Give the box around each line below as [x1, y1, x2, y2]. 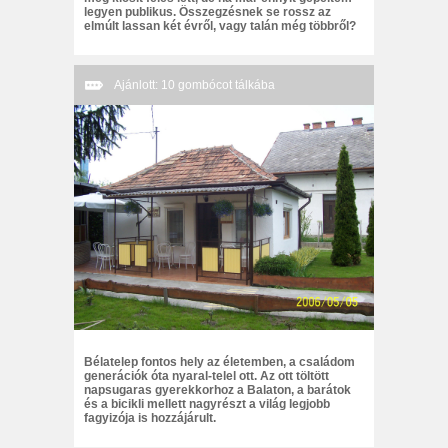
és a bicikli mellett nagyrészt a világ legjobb [84, 397, 330, 411]
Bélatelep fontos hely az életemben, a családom [84, 355, 355, 369]
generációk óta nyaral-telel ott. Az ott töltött [84, 369, 329, 383]
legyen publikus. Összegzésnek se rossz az [84, 5, 331, 19]
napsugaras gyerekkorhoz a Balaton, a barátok [84, 383, 351, 397]
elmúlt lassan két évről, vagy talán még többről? [84, 19, 356, 33]
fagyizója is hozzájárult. [84, 411, 216, 425]
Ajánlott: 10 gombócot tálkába [114, 78, 275, 92]
